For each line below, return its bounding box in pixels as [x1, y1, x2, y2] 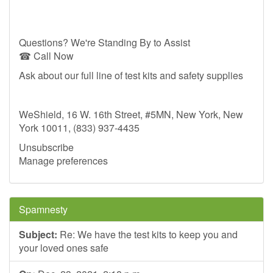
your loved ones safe [19, 241, 108, 255]
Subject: [19, 227, 57, 241]
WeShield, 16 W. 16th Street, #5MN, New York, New [19, 107, 243, 121]
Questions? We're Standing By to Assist [19, 35, 190, 49]
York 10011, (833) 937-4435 [19, 121, 140, 135]
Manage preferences [19, 154, 108, 168]
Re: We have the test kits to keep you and [57, 227, 238, 241]
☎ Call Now [19, 49, 74, 63]
